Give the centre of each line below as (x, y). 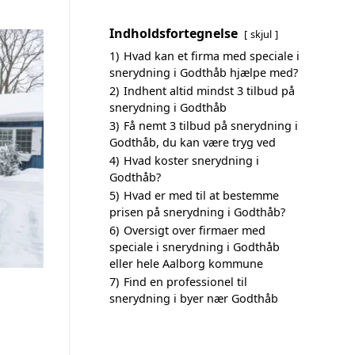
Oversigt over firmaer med (195, 230)
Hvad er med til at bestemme (201, 195)
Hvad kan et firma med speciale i (212, 56)
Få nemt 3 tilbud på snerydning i (211, 126)
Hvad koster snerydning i (191, 160)
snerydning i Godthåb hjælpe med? (204, 73)
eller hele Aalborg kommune (186, 263)
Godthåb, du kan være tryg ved (193, 142)
